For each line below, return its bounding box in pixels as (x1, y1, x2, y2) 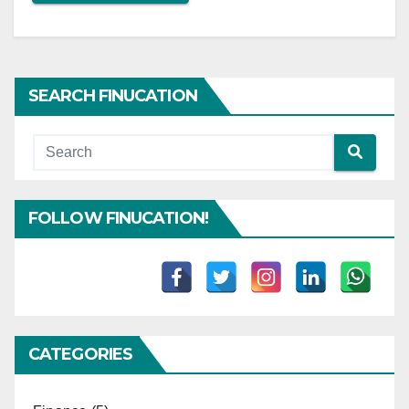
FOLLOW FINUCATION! (28, 207, 208, 228)
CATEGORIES (28, 343, 132, 364)
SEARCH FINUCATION (28, 85, 197, 106)
